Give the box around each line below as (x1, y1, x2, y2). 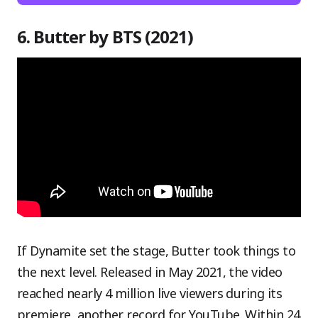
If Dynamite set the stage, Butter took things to (17, 242, 296, 259)
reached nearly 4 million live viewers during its (17, 285, 283, 302)
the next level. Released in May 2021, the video (17, 263, 283, 280)
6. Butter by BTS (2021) (17, 25, 193, 48)
